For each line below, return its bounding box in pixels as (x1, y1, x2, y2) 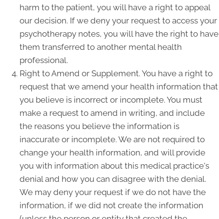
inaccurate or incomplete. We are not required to (20, 134, 205, 144)
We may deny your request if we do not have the (20, 187, 206, 197)
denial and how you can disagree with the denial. (20, 174, 206, 184)
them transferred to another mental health (20, 42, 182, 52)
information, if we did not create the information (20, 200, 203, 210)
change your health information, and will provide (20, 148, 205, 157)
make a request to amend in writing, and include (20, 108, 205, 118)
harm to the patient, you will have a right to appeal (20, 2, 210, 12)
